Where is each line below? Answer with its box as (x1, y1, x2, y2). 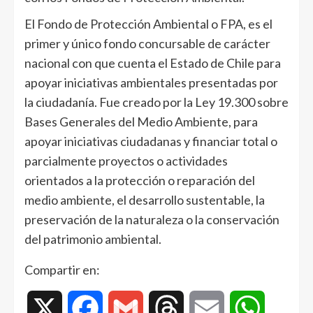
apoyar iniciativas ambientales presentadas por (24, 74, 278, 90)
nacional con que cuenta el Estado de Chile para (24, 54, 281, 71)
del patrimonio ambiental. (24, 231, 163, 247)
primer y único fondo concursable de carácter (24, 35, 270, 51)
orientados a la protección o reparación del (24, 172, 255, 188)
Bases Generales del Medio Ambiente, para (24, 113, 258, 129)
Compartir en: (24, 261, 100, 277)
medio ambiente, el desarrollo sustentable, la (24, 191, 265, 208)
